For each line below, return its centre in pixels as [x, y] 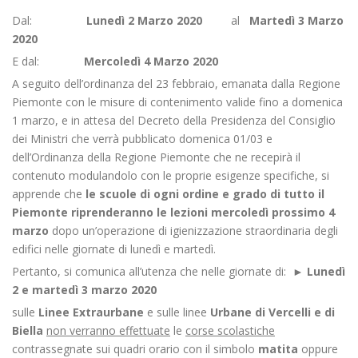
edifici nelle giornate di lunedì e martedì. [114, 249]
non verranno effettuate [108, 330]
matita [280, 349]
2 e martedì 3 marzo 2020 [84, 290]
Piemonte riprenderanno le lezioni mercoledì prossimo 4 [173, 212]
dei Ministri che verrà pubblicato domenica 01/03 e [142, 139]
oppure [320, 349]
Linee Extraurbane [93, 312]
